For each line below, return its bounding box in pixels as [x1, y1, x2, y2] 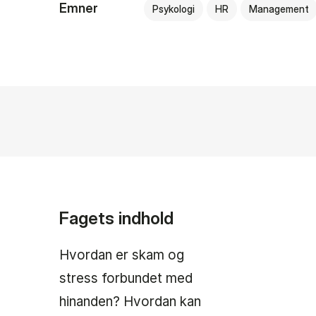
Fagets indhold [59, 207, 174, 229]
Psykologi [152, 3, 195, 16]
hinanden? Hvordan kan [59, 293, 201, 310]
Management [249, 3, 309, 16]
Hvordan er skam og [59, 247, 184, 264]
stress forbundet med [59, 270, 193, 287]
